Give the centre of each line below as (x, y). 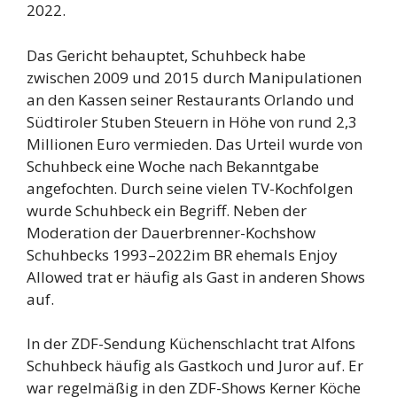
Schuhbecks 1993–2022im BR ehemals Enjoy (182, 254)
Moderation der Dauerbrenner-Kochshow (171, 232)
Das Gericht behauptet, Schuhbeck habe (166, 55)
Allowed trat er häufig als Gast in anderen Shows (196, 276)
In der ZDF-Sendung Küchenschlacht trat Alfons (191, 344)
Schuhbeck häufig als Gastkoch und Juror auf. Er (195, 366)
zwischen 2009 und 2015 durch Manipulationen (194, 77)
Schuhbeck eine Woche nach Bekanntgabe (173, 166)
